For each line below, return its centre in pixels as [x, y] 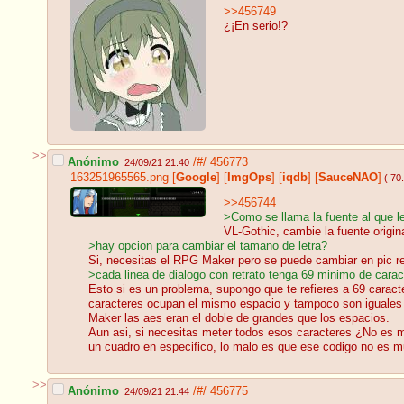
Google [196, 177]
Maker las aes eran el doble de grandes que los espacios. [239, 319]
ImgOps [249, 177]
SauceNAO [348, 177]
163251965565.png [119, 177]
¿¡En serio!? [256, 27]
